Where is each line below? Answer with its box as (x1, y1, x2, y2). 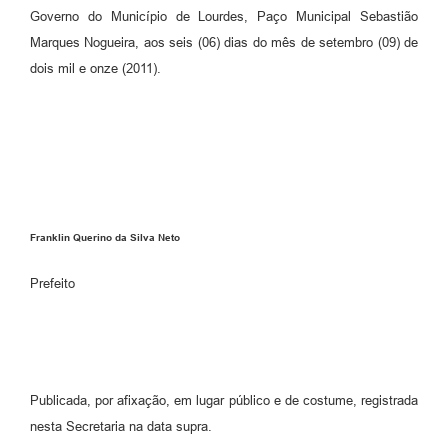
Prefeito (30, 275, 75, 291)
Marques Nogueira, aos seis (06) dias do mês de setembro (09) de (30, 35, 418, 51)
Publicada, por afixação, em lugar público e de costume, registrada (30, 392, 418, 408)
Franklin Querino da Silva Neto (30, 232, 180, 244)
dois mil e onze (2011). (30, 61, 161, 77)
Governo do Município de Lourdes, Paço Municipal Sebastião (30, 9, 418, 25)
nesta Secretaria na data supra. (30, 418, 212, 434)
